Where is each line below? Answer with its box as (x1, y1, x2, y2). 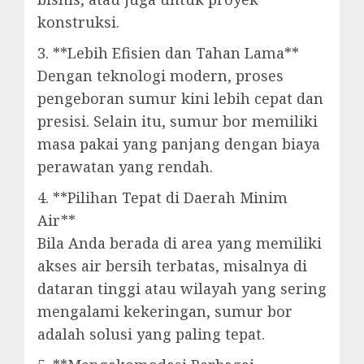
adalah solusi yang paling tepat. (37, 324, 265, 344)
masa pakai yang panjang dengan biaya (37, 134, 320, 154)
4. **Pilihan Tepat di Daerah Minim (37, 188, 288, 207)
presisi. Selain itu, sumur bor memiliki (37, 111, 318, 131)
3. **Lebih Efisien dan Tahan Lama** (37, 43, 299, 63)
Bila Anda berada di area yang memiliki (37, 233, 322, 253)
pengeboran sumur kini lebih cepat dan (37, 89, 323, 108)
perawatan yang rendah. (37, 157, 213, 176)
